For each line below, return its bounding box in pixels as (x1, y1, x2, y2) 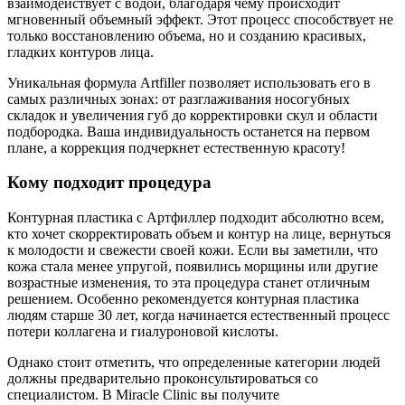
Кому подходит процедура (7, 173, 212, 193)
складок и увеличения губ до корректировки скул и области (7, 107, 378, 123)
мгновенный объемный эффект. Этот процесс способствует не (7, 11, 393, 27)
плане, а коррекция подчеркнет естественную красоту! (7, 139, 345, 155)
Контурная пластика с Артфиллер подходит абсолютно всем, (7, 210, 384, 226)
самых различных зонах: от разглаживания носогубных (7, 90, 350, 107)
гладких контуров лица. (7, 43, 154, 60)
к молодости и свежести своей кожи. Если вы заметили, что (7, 242, 378, 259)
